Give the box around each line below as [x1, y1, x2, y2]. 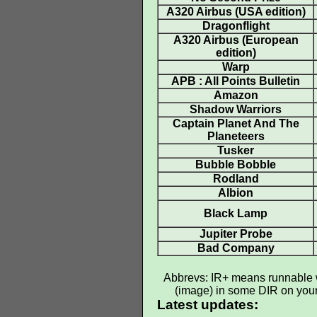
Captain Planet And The [172, 117, 299, 129]
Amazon [213, 89, 258, 101]
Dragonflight [202, 20, 270, 32]
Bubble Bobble [195, 158, 276, 171]
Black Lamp [204, 207, 267, 219]
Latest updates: [157, 297, 258, 312]
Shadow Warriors [190, 103, 282, 115]
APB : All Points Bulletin [171, 75, 300, 87]
